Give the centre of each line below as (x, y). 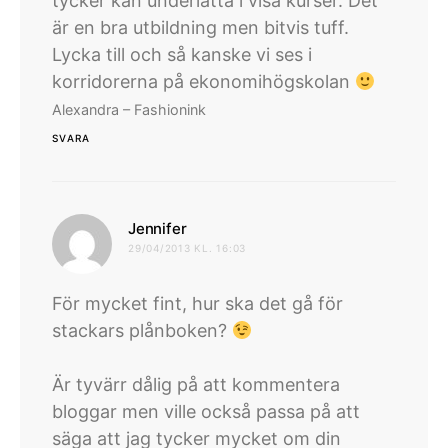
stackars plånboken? (142, 331)
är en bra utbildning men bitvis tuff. (200, 28)
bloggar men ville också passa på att (206, 412)
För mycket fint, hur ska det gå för (197, 304)
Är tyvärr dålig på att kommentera (196, 385)
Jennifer (157, 229)
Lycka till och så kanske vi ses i (182, 55)
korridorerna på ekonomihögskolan (203, 82)
